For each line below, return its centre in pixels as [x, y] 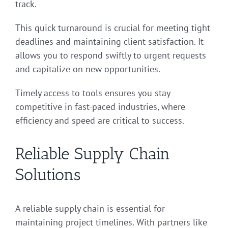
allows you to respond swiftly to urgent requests [111, 55]
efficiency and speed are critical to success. [100, 121]
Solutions [48, 175]
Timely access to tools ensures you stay [93, 93]
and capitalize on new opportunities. [88, 69]
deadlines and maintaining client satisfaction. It [109, 42]
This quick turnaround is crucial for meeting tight [113, 28]
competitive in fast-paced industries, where [100, 107]
